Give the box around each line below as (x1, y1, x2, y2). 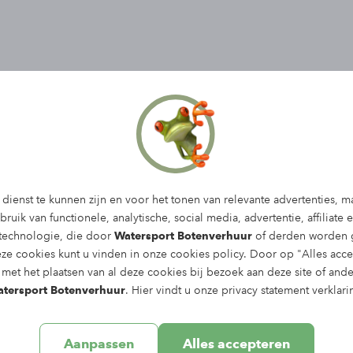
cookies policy (170, 247, 243, 261)
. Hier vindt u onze (125, 284, 221, 297)
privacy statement (221, 284, 309, 297)
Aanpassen (63, 336, 134, 351)
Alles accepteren (182, 336, 290, 351)
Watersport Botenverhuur (114, 229, 252, 243)
